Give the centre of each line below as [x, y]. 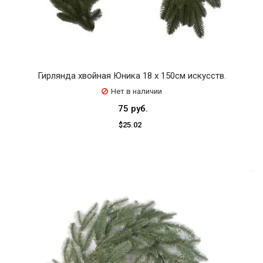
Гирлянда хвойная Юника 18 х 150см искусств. [131, 75]
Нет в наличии [136, 91]
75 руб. [133, 108]
